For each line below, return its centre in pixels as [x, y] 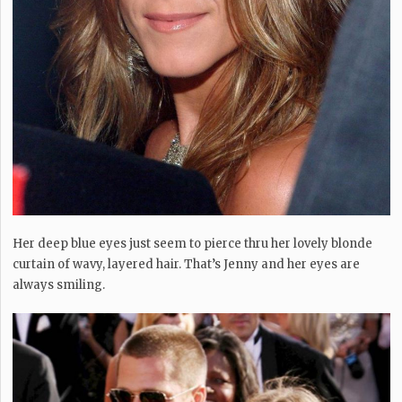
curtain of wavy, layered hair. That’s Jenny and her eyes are [187, 264]
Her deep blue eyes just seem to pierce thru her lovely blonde [193, 243]
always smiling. [59, 284]
